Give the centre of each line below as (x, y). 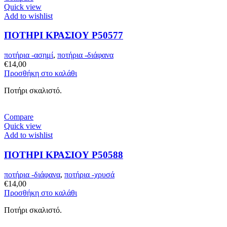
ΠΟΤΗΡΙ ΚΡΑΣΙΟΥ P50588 (64, 155)
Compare (19, 117)
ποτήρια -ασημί (29, 55)
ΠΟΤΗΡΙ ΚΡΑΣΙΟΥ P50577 (64, 35)
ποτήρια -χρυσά (89, 174)
